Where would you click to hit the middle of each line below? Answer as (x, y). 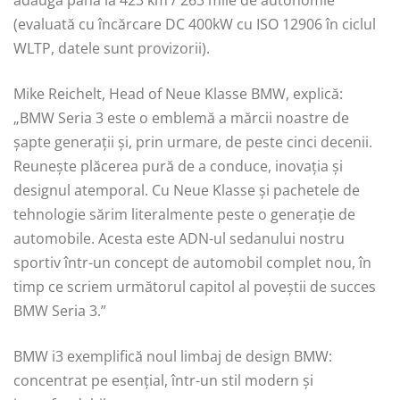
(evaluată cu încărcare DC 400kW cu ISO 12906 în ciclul (195, 24)
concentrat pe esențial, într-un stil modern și (163, 380)
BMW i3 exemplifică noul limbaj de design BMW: (173, 356)
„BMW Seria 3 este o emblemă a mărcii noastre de (181, 117)
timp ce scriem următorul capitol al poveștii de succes (195, 286)
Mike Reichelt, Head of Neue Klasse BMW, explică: (178, 93)
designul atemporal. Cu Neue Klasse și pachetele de (187, 190)
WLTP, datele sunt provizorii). (112, 48)
